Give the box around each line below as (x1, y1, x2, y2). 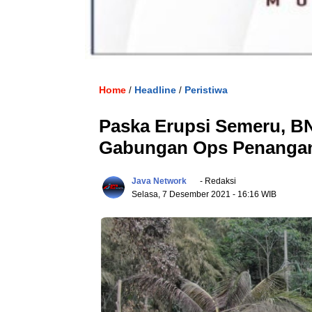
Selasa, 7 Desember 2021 (132, 189, 233, 199)
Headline (134, 84, 176, 95)
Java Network (132, 175, 187, 186)
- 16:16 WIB (233, 189, 276, 199)
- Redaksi (198, 175, 236, 186)
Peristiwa (185, 84, 228, 95)
